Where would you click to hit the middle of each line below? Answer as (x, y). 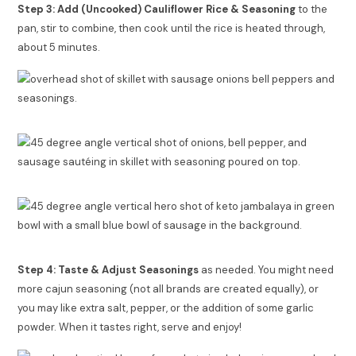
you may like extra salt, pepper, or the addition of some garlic (166, 308)
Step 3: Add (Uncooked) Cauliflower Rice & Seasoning (158, 9)
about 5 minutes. (59, 47)
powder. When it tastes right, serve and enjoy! (130, 327)
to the (313, 9)
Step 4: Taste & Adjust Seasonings (110, 269)
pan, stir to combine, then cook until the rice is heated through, (172, 28)
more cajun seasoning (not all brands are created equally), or (168, 288)
